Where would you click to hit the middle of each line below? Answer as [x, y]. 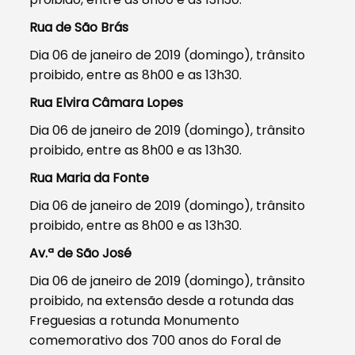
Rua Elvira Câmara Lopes [107, 102]
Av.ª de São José [81, 253]
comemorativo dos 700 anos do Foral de [156, 340]
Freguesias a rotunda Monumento [135, 320]
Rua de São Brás [79, 27]
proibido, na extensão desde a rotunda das [162, 300]
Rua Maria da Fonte [90, 177]
